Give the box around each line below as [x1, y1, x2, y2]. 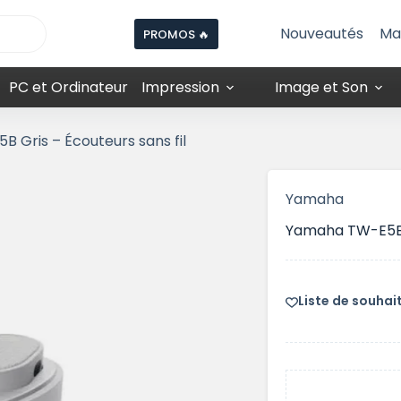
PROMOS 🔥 [143, 25, 209, 43]
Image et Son [275, 77, 369, 98]
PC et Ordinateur [8, 77, 128, 98]
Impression [141, 77, 219, 98]
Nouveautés [280, 23, 363, 44]
